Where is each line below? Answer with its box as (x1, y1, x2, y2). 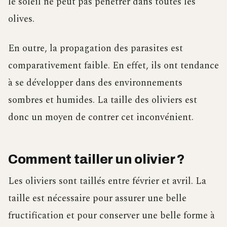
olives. (8, 12, 34, 27)
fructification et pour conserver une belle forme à (8, 208, 215, 223)
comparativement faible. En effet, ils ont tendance (8, 58, 219, 73)
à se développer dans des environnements (8, 75, 182, 91)
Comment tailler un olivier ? (8, 152, 184, 166)
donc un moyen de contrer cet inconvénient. (8, 110, 194, 125)
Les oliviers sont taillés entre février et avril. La (8, 174, 206, 189)
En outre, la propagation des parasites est (8, 41, 183, 56)
